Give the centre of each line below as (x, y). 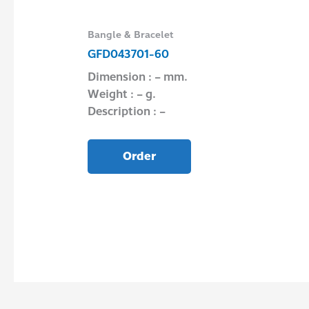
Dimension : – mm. (137, 77)
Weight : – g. (121, 94)
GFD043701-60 (128, 54)
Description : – (126, 112)
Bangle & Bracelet (130, 35)
